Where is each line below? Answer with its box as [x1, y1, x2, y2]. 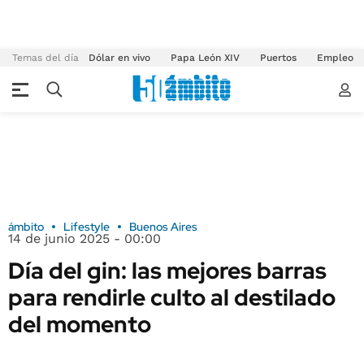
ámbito [8, 219, 44, 234]
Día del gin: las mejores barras [8, 255, 327, 286]
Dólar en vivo [89, 52, 150, 63]
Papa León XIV [171, 52, 240, 63]
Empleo [317, 52, 353, 63]
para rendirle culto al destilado [8, 282, 336, 313]
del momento [8, 309, 151, 340]
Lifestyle [63, 219, 110, 234]
